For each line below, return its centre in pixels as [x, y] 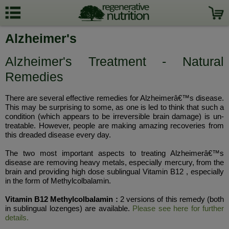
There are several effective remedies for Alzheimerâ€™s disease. [114, 98]
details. [17, 217]
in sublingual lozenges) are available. [69, 208]
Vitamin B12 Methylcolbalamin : [62, 199]
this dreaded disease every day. [58, 135]
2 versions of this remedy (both [171, 199]
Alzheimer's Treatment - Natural [114, 61]
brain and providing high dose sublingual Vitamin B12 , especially [114, 171]
